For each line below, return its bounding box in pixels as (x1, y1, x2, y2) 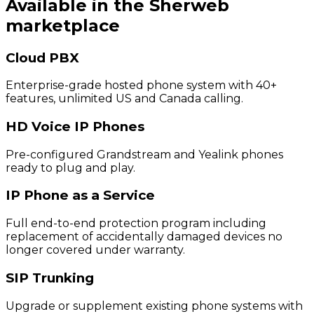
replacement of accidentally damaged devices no (6, 230, 282, 244)
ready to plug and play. (6, 161, 135, 175)
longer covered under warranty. (6, 243, 185, 257)
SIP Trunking (6, 269, 94, 286)
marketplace (6, 15, 120, 36)
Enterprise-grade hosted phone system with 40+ (6, 78, 277, 93)
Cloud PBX (6, 49, 79, 66)
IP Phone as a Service (6, 187, 155, 204)
